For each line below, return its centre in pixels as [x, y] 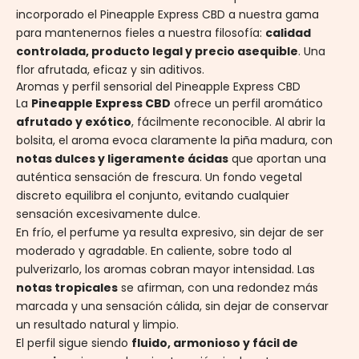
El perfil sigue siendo [74, 343]
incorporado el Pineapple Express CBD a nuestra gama [167, 15]
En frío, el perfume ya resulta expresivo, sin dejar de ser [170, 233]
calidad [288, 33]
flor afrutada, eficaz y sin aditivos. [110, 70]
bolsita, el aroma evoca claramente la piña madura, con [174, 141]
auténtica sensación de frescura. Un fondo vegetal [159, 177]
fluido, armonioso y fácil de [215, 343]
